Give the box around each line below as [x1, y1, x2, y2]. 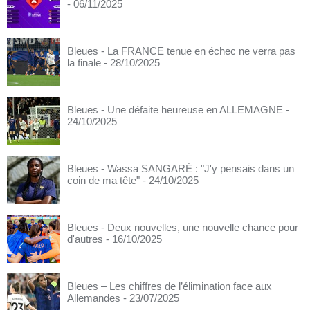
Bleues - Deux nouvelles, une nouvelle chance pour [67, 221, 298, 233]
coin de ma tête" [67, 174, 140, 186]
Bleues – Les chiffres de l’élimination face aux [67, 280, 272, 292]
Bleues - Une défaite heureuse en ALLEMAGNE [67, 104, 283, 116]
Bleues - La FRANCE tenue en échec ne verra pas [67, 45, 295, 57]
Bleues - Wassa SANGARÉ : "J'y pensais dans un [67, 163, 294, 174]
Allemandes [67, 292, 120, 304]
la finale [67, 57, 101, 69]
